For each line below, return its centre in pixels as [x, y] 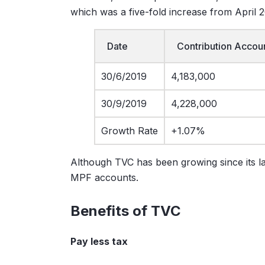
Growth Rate [129, 131]
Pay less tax [99, 242]
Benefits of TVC [125, 211]
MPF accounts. [104, 178]
